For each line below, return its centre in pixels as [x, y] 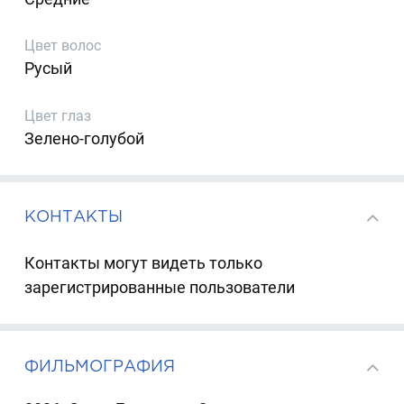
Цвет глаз [58, 115]
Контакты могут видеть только [144, 262]
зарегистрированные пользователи [160, 287]
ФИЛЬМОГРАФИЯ [100, 365]
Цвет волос [63, 46]
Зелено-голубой [85, 138]
